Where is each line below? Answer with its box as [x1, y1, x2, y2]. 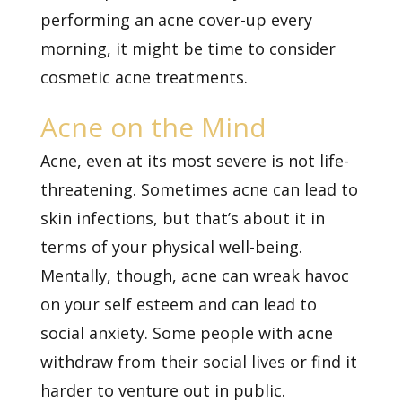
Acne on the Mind [39, 108, 267, 145]
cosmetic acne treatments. [39, 66, 248, 88]
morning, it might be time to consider [39, 37, 336, 59]
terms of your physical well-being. [39, 235, 302, 258]
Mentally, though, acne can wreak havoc [39, 264, 349, 286]
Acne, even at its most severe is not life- [39, 149, 349, 171]
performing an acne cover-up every [39, 8, 312, 31]
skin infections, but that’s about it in [39, 206, 325, 229]
